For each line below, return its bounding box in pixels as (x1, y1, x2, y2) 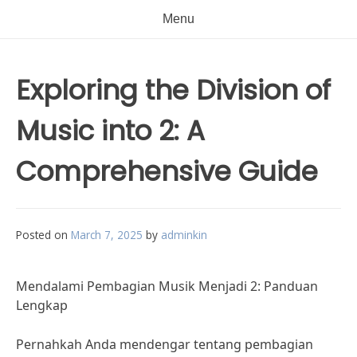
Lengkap (16, 296, 68, 314)
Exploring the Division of (16, 71, 331, 109)
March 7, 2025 (71, 227, 143, 242)
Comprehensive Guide (16, 152, 318, 190)
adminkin (161, 227, 207, 242)
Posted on (16, 227, 71, 242)
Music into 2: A (16, 112, 205, 150)
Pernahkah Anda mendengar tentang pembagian (16, 335, 313, 353)
